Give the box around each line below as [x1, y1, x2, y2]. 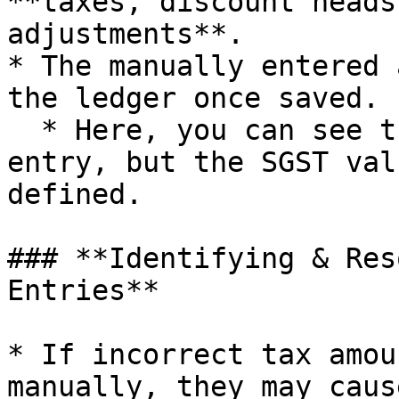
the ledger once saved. [7, 82, 379, 114]
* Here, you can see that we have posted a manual [7, 114, 41, 146]
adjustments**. [7, 18, 244, 50]
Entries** [7, 274, 159, 306]
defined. [7, 178, 142, 210]
